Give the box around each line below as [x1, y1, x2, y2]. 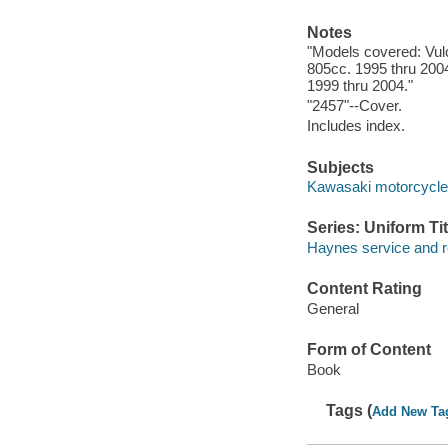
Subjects [306, 158, 374, 176]
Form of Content [306, 341, 431, 359]
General [306, 299, 359, 317]
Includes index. [306, 117, 405, 135]
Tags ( [326, 401, 373, 419]
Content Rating [306, 280, 422, 298]
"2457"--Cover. [306, 97, 402, 115]
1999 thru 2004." [306, 77, 413, 95]
